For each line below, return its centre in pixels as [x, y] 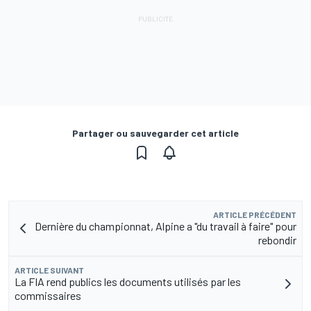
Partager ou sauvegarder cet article [155, 133]
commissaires [48, 296]
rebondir [277, 240]
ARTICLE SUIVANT [49, 270]
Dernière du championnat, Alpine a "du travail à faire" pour [166, 226]
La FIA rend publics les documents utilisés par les [128, 282]
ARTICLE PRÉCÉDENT [255, 215]
